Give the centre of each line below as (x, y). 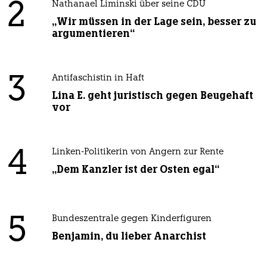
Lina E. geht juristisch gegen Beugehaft (152, 96)
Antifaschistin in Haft (98, 79)
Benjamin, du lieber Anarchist (129, 236)
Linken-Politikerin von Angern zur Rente (137, 153)
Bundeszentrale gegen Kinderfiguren (131, 219)
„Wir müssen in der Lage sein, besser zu (154, 22)
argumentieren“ (93, 34)
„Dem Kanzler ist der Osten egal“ (135, 170)
